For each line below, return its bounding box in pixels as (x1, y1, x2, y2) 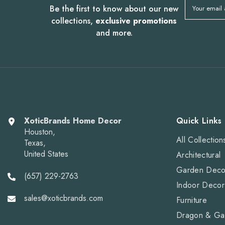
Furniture (176, 194, 207, 206)
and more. (95, 27, 133, 39)
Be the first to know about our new (50, 3, 179, 15)
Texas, (24, 137, 46, 149)
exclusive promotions (95, 15, 177, 27)
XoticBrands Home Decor (24, 115, 122, 127)
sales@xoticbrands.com (24, 192, 103, 204)
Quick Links (176, 115, 222, 127)
